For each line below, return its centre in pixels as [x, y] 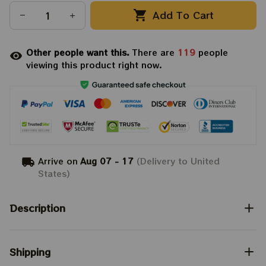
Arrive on [58, 161]
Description [37, 208]
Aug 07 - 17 [107, 161]
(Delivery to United [177, 161]
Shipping [30, 252]
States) [54, 173]
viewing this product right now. [94, 64]
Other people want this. [79, 52]
